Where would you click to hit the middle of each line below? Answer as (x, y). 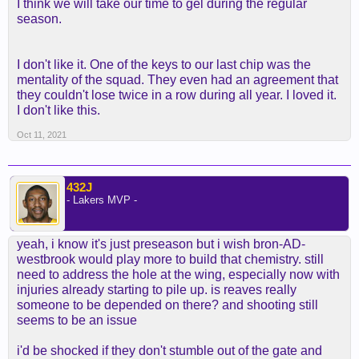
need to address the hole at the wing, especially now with (178, 274)
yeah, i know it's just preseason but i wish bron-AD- (161, 244)
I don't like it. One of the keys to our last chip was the (164, 65)
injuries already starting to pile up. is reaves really (157, 290)
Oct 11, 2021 (42, 135)
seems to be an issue (77, 320)
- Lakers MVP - (102, 200)
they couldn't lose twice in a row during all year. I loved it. (177, 95)
